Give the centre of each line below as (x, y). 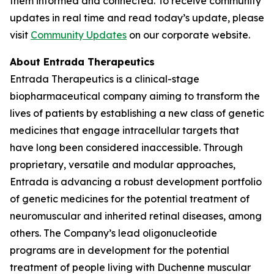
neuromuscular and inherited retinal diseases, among (136, 216)
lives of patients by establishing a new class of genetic (137, 113)
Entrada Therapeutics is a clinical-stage (105, 79)
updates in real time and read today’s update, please (137, 18)
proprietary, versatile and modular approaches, (123, 165)
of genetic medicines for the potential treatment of (130, 199)
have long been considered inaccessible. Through (126, 147)
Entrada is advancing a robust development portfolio (136, 182)
